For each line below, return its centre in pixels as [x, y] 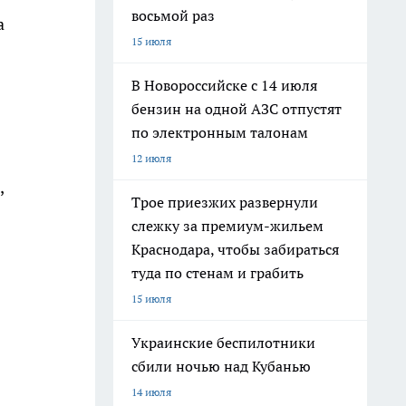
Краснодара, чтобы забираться [235, 249]
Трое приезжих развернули [225, 202]
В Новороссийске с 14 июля [224, 85]
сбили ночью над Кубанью [221, 366]
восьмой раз [173, 15]
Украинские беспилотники [223, 343]
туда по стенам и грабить [217, 273]
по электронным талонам [220, 132]
